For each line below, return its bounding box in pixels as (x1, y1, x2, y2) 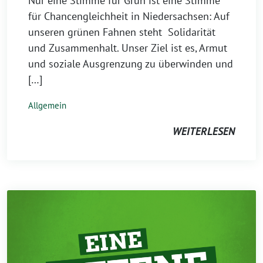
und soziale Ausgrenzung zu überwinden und (28, 57, 233, 70)
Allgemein (28, 100, 66, 111)
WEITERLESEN (173, 124, 235, 138)
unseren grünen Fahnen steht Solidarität (28, 25, 215, 39)
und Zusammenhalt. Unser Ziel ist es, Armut (28, 41, 227, 55)
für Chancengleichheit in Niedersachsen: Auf (28, 9, 230, 23)
